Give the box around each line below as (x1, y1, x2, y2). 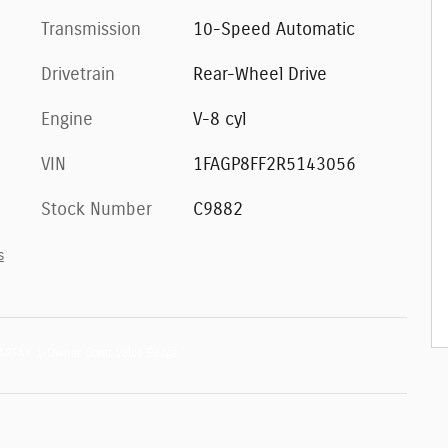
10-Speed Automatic (192, 20, 355, 39)
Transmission (41, 20, 141, 39)
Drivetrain (41, 65, 115, 84)
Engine (41, 110, 93, 129)
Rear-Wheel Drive (192, 65, 327, 84)
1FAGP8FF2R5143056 (192, 155, 356, 174)
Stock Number (41, 200, 152, 219)
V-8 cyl (192, 110, 246, 129)
